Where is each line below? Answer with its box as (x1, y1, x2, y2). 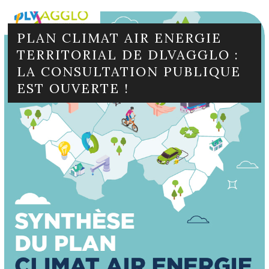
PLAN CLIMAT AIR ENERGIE (17, 29, 222, 46)
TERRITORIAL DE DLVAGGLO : (17, 46, 240, 63)
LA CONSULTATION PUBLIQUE (17, 62, 241, 80)
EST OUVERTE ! (17, 79, 130, 97)
